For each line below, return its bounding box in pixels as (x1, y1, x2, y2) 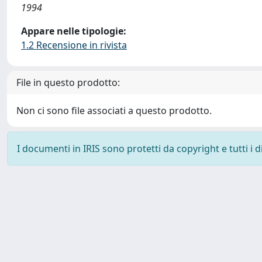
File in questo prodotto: (16, 76, 120, 89)
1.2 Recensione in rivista (21, 39, 127, 51)
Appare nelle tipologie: (21, 25, 126, 37)
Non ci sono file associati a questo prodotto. (16, 104, 212, 117)
